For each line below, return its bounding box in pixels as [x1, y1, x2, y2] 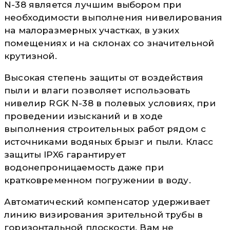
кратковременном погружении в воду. [4, 175, 191, 185]
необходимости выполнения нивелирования [4, 12, 223, 23]
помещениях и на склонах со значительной [4, 37, 215, 48]
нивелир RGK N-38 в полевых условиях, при [4, 98, 216, 108]
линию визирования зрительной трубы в [4, 209, 203, 220]
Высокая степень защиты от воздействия [4, 72, 204, 83]
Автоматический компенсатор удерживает [4, 196, 210, 207]
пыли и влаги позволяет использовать [4, 85, 190, 95]
